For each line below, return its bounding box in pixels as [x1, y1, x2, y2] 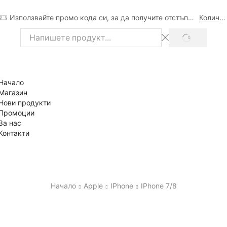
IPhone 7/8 [140, 181, 177, 190]
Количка [219, 13, 226, 22]
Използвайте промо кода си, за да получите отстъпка [187, 13, 194, 22]
